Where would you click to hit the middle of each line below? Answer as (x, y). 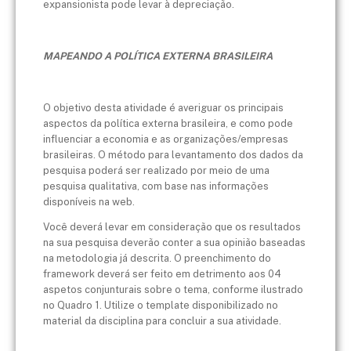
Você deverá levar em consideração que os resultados (172, 227)
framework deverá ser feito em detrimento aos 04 (162, 274)
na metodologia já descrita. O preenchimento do (157, 259)
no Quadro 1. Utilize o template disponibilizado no (161, 306)
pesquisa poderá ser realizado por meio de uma (156, 170)
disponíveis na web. (89, 201)
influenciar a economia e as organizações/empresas (166, 139)
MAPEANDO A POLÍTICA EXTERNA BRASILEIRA (158, 56)
